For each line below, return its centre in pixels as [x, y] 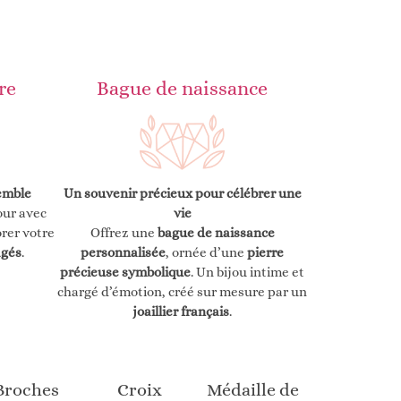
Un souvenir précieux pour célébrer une [182, 193]
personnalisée [123, 252]
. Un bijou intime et [247, 272]
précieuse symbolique [125, 272]
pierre [265, 252]
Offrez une [124, 232]
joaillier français [181, 311]
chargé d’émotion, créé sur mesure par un [182, 291]
